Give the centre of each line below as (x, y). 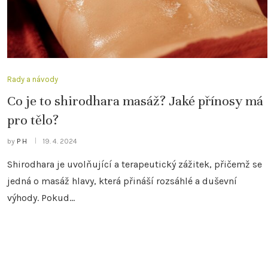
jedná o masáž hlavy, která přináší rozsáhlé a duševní (122, 181)
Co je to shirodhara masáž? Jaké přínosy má (135, 100)
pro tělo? (33, 120)
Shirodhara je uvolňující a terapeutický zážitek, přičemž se (135, 164)
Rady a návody (33, 79)
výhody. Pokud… (41, 197)
